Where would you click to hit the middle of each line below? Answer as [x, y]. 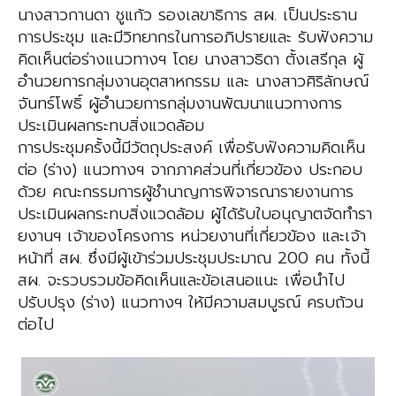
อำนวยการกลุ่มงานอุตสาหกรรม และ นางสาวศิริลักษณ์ [193, 82]
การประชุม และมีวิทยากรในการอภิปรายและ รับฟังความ [195, 38]
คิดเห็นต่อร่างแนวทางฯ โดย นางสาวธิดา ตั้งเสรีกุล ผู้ [190, 60]
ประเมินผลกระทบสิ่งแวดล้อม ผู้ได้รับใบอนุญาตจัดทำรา [195, 214]
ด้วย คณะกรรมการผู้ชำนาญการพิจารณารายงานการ [186, 192]
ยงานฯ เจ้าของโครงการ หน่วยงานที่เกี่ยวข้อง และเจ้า [192, 236]
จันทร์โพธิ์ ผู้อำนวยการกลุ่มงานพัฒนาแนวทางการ [180, 104]
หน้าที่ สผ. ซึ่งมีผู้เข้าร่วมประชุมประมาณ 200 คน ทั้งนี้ [194, 259]
